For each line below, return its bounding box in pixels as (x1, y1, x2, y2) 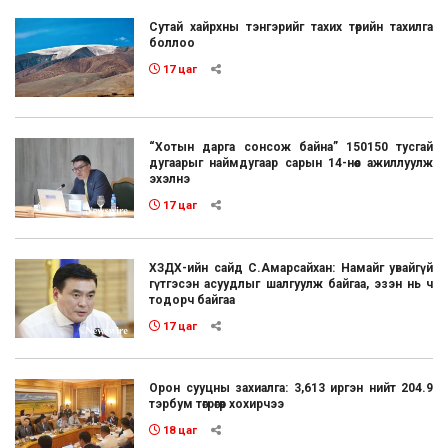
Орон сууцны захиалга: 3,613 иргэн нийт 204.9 (149, 381, 433, 396)
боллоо (149, 35, 196, 50)
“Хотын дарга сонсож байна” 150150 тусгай (149, 140, 433, 155)
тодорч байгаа (149, 292, 236, 307)
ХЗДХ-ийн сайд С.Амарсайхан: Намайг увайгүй (149, 260, 433, 275)
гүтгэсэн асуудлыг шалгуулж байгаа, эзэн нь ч (149, 276, 433, 291)
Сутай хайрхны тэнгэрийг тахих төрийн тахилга (149, 19, 433, 34)
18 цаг (160, 424, 198, 438)
